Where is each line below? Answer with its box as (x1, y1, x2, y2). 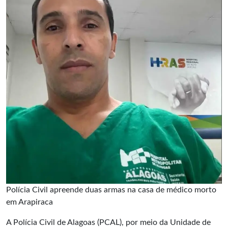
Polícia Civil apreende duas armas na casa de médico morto (6, 185, 216, 194)
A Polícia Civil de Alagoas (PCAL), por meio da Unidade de (6, 218, 211, 226)
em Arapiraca (6, 197, 53, 206)
